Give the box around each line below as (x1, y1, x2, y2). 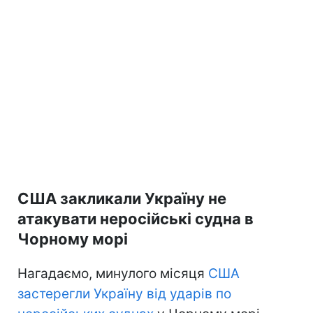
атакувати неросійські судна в (17, 210, 254, 228)
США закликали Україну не (17, 189, 226, 208)
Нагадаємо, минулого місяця (17, 265, 208, 282)
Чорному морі (17, 230, 128, 249)
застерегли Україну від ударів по (17, 286, 231, 303)
